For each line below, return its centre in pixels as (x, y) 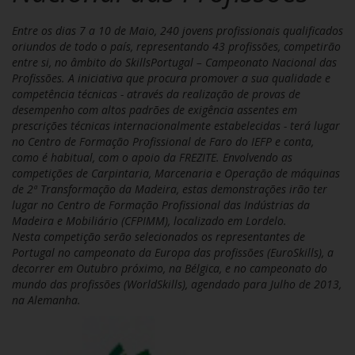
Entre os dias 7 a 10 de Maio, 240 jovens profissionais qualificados (177, 31)
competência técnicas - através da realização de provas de (156, 94)
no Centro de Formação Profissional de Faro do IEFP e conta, (163, 142)
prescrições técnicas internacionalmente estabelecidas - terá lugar (176, 126)
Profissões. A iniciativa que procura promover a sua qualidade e (171, 78)
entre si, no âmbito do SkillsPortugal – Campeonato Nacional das (174, 63)
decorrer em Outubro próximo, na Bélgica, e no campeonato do (170, 269)
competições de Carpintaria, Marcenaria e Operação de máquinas (176, 174)
